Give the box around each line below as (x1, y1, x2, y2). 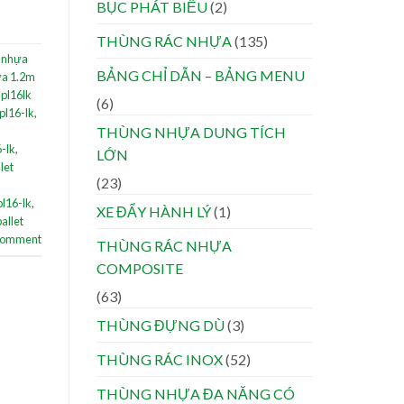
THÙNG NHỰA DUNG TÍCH (96, 124, 286, 142)
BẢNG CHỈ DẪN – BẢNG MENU (96, 67, 305, 85)
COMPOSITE (96, 260, 183, 278)
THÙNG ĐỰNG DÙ (96, 317, 225, 335)
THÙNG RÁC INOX (96, 351, 223, 369)
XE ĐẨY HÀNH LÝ (96, 203, 211, 221)
